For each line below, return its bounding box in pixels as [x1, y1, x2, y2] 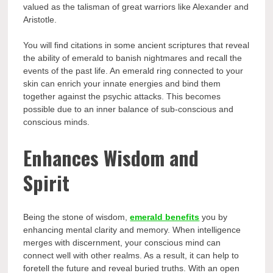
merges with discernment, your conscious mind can [23, 238, 221, 248]
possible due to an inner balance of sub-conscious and [23, 104, 234, 115]
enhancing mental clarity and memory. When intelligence [23, 225, 241, 235]
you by [199, 212, 228, 222]
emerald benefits [130, 212, 200, 222]
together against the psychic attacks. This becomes [23, 91, 221, 102]
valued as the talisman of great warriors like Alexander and [23, 2, 249, 12]
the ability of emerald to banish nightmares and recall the [23, 53, 243, 63]
